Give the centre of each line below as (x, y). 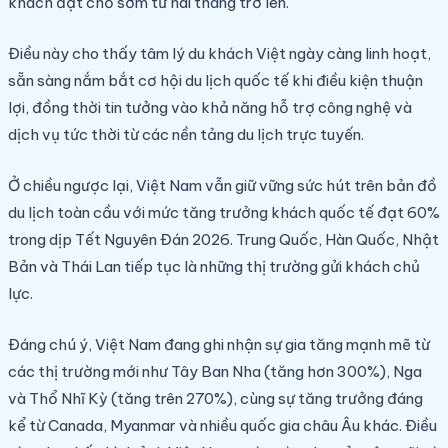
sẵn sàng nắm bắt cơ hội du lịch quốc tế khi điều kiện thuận (215, 80)
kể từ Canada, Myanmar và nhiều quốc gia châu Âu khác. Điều (222, 425)
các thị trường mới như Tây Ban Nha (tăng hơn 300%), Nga (215, 371)
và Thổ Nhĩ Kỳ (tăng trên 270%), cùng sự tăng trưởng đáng (215, 398)
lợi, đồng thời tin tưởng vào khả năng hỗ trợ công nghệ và (210, 107)
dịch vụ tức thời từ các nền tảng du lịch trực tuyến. (186, 134)
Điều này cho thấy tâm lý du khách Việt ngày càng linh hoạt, (219, 53)
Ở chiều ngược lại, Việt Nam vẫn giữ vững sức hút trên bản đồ (222, 185)
